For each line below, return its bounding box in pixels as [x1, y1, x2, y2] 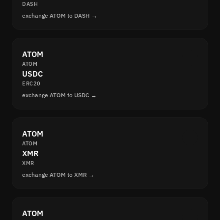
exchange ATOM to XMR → [22, 171, 94, 179]
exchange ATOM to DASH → [22, 12, 97, 20]
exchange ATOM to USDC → [22, 91, 97, 99]
